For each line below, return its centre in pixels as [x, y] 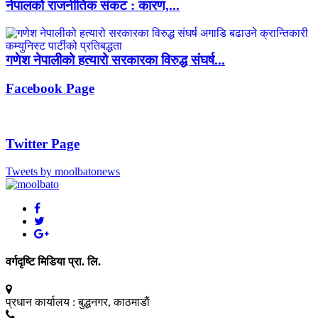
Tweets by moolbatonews [63, 171]
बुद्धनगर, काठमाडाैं [114, 302]
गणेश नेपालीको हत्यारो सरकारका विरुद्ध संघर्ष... [115, 60]
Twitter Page [43, 143]
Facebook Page [50, 89]
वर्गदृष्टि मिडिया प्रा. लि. [53, 261]
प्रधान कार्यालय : [40, 302]
